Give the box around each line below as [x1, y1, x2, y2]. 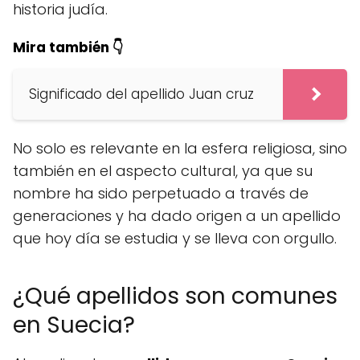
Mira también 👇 [13, 38, 124, 58]
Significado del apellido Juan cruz [29, 84, 254, 104]
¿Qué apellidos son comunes [13, 280, 337, 313]
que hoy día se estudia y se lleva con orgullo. [13, 228, 337, 249]
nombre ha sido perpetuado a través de [13, 183, 309, 204]
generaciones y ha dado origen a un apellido [13, 206, 341, 227]
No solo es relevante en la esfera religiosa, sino [13, 138, 347, 159]
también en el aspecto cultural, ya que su [13, 161, 313, 182]
